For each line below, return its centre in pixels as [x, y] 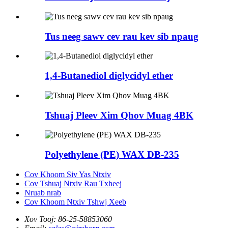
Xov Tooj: [40, 219]
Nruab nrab [43, 192]
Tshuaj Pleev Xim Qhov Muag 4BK [119, 115]
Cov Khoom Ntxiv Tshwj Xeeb [75, 202]
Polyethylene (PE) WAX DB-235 [112, 154]
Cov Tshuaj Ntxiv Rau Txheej [73, 183]
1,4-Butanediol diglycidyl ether [109, 76]
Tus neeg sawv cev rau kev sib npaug [122, 36]
